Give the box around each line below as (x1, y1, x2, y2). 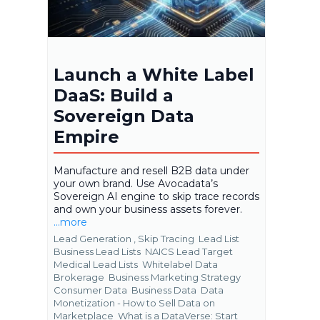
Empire (54, 126, 119, 148)
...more (54, 216, 87, 229)
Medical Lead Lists (54, 259, 140, 271)
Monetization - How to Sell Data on (54, 297, 215, 309)
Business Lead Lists (54, 246, 143, 258)
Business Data (131, 284, 199, 296)
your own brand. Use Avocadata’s (54, 177, 218, 191)
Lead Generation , (54, 233, 136, 245)
